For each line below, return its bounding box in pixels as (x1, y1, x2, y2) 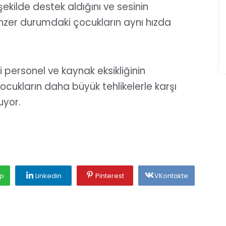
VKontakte (154, 171, 188, 181)
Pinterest (95, 171, 124, 181)
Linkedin (35, 171, 62, 181)
